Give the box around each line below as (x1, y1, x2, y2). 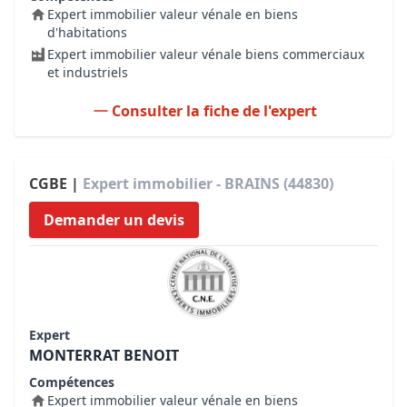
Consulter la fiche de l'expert (112, 101, 317, 121)
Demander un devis (44, 210, 184, 230)
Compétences (29, 373, 114, 391)
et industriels (47, 64, 128, 81)
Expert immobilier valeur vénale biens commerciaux (47, 45, 364, 63)
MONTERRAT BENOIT (29, 345, 179, 365)
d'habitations (47, 24, 127, 41)
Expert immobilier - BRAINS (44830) (83, 174, 333, 194)
